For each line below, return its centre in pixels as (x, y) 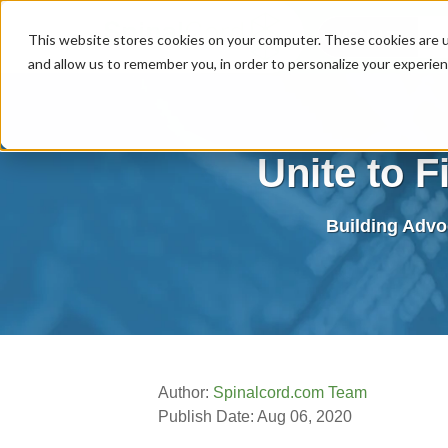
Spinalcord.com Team (290, 392)
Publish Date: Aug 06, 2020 (255, 416)
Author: (186, 392)
